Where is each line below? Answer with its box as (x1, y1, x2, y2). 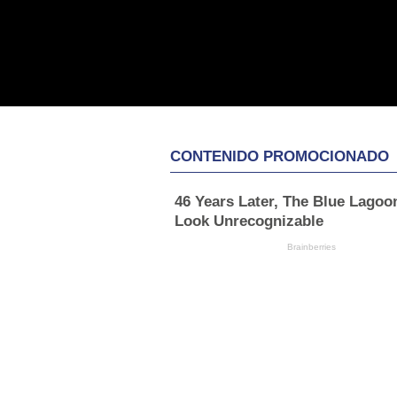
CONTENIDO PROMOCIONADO (170, 148, 389, 166)
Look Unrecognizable (174, 213, 323, 230)
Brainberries (287, 242, 337, 253)
